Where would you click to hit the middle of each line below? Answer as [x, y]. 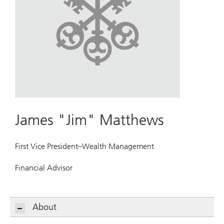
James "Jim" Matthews [89, 120]
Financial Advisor [44, 168]
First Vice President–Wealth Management [84, 146]
